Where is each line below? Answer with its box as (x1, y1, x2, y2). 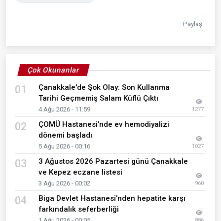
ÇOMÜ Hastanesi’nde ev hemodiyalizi (38, 119, 169, 129)
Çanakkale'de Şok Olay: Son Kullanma (38, 82, 170, 92)
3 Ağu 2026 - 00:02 (38, 179, 90, 187)
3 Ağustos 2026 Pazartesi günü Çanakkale (38, 156, 188, 166)
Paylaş (183, 20, 202, 28)
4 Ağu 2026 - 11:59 (38, 105, 90, 113)
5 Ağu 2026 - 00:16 (38, 142, 90, 150)
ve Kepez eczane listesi (38, 167, 122, 177)
